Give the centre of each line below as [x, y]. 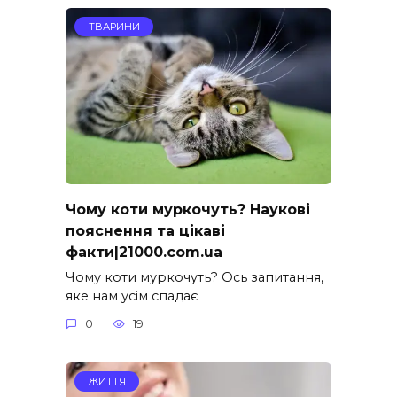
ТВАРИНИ [114, 26]
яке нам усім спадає [132, 296]
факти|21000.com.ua [144, 252]
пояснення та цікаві [145, 230]
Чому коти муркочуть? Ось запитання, [195, 277]
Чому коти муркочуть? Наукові [188, 209]
